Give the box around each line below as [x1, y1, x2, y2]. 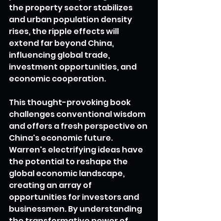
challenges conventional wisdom [9, 108, 147, 120]
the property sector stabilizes [9, 1, 134, 13]
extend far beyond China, [9, 37, 115, 49]
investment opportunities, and [9, 61, 138, 73]
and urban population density [9, 13, 134, 25]
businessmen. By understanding [9, 203, 144, 215]
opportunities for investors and [9, 191, 141, 203]
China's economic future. [9, 132, 114, 144]
